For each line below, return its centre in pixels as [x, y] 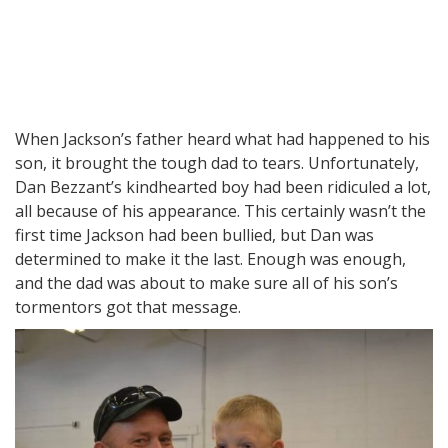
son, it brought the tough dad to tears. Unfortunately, [217, 163]
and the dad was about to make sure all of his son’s [206, 283]
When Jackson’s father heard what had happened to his [222, 139]
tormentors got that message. [128, 307]
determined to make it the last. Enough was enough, [210, 259]
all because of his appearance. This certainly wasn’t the [220, 211]
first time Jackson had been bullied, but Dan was [194, 235]
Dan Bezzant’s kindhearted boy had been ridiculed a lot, [223, 187]
